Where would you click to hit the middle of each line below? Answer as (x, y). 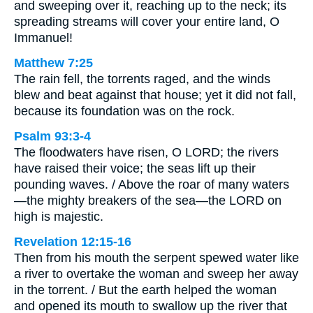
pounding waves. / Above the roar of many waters (152, 185)
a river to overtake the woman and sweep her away (156, 274)
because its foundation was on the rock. (124, 111)
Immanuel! (43, 38)
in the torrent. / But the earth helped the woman (145, 290)
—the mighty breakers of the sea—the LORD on (148, 201)
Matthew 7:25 (53, 63)
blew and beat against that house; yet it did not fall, (155, 95)
